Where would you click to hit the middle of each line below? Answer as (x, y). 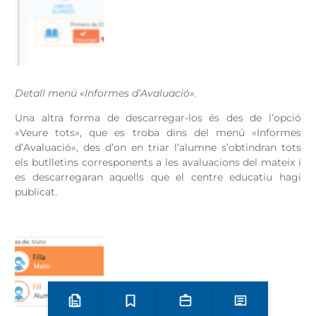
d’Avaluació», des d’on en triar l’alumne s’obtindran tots (158, 148)
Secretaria (209, 306)
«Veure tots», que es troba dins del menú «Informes (158, 133)
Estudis (147, 306)
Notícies (260, 306)
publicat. (36, 192)
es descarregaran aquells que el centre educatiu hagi (158, 177)
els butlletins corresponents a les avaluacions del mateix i (158, 163)
